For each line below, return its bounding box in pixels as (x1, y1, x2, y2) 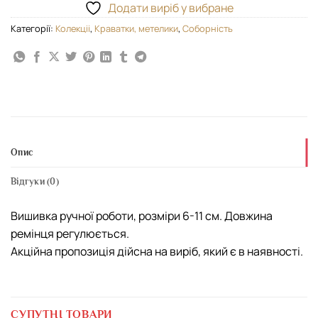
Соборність (182, 21, 233, 35)
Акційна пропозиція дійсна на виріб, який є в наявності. (11, 243, 303, 260)
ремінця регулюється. (11, 226, 129, 242)
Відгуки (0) (11, 176, 59, 187)
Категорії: (11, 21, 55, 35)
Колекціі (55, 21, 90, 35)
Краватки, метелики (94, 21, 178, 35)
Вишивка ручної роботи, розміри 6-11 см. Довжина (11, 208, 273, 224)
